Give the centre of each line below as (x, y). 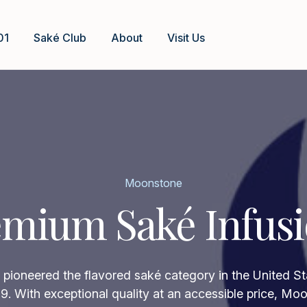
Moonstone (153, 183)
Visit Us (186, 37)
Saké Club (60, 37)
